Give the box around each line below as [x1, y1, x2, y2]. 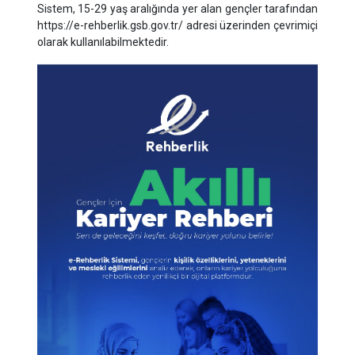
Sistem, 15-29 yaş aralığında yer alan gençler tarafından [37, 2, 318, 15]
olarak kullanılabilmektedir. [37, 36, 169, 48]
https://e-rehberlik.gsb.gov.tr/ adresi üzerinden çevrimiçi [37, 19, 318, 32]
